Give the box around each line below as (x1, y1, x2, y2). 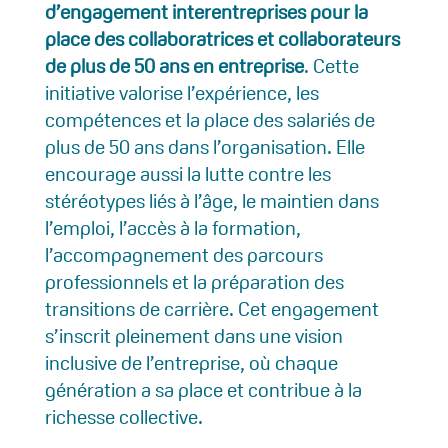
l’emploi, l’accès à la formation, (44, 214, 301, 241)
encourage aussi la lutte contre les (44, 160, 331, 187)
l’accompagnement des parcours (44, 241, 323, 268)
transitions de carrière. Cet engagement (44, 295, 379, 322)
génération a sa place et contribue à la (44, 376, 362, 403)
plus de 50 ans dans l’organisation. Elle (44, 133, 365, 160)
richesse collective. (44, 403, 203, 430)
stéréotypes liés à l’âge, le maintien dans (44, 187, 379, 214)
